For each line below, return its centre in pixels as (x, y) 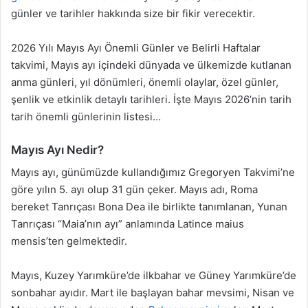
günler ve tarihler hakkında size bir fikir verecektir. (133, 13)
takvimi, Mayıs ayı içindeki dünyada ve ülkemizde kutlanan (151, 65)
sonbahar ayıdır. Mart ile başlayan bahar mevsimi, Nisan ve (153, 293)
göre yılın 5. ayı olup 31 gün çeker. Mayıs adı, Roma (134, 190)
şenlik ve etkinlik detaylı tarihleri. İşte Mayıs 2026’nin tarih (151, 99)
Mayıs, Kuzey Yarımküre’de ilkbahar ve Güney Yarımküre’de (154, 276)
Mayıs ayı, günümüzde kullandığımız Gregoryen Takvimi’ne (153, 173)
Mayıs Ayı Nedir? (57, 150)
